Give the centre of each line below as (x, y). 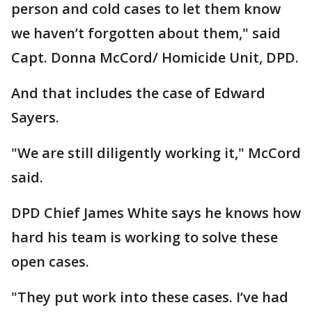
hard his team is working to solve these (145, 237)
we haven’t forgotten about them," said (146, 33)
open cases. (50, 262)
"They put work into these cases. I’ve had (150, 297)
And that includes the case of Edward (138, 93)
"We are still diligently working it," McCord (156, 153)
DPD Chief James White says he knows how (156, 213)
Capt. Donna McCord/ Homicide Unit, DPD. (155, 57)
